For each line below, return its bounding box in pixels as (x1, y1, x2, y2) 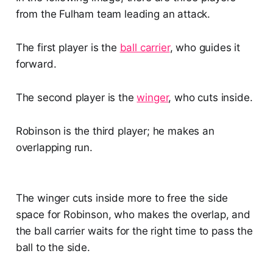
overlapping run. (15, 141, 93, 154)
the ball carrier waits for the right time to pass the (15, 225, 253, 238)
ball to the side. (15, 241, 90, 254)
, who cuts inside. (168, 91, 253, 104)
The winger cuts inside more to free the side (15, 192, 229, 205)
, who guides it (169, 41, 241, 54)
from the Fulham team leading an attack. (15, 8, 211, 21)
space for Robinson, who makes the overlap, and (15, 208, 250, 221)
